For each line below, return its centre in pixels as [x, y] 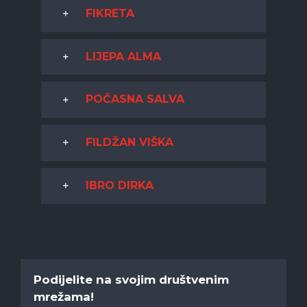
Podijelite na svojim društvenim [131, 280]
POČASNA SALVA [135, 99]
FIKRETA [110, 14]
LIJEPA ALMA [123, 56]
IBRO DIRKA [119, 185]
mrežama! [63, 297]
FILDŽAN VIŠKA [129, 143]
